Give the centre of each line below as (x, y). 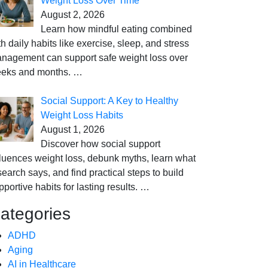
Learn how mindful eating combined (116, 29)
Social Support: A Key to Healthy (109, 101)
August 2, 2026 (73, 15)
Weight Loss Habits (82, 115)
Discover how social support (100, 144)
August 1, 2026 (73, 130)
